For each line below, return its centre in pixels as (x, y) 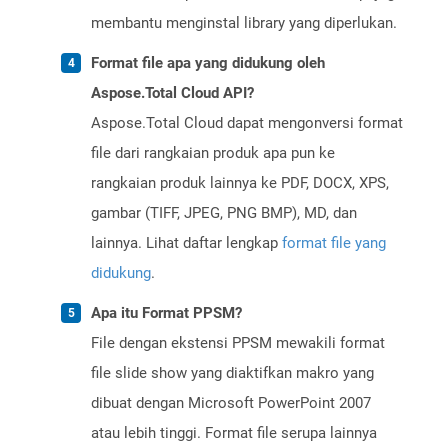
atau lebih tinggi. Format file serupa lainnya (234, 433)
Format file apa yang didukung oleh (208, 63)
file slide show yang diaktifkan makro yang (232, 373)
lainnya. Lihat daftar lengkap (186, 243)
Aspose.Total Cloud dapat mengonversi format (247, 123)
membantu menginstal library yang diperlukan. (244, 23)
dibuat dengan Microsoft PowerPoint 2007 (231, 403)
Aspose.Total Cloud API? (172, 93)
